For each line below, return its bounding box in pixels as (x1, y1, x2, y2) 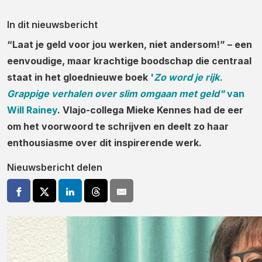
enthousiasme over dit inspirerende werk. (7, 137, 202, 149)
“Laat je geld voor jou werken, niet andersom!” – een (7, 39, 252, 50)
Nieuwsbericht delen (7, 161, 102, 173)
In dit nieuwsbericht (7, 19, 98, 30)
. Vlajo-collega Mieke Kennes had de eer (57, 104, 243, 116)
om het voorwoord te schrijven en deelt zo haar (7, 120, 229, 132)
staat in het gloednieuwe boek (7, 71, 150, 83)
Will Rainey (7, 104, 57, 116)
